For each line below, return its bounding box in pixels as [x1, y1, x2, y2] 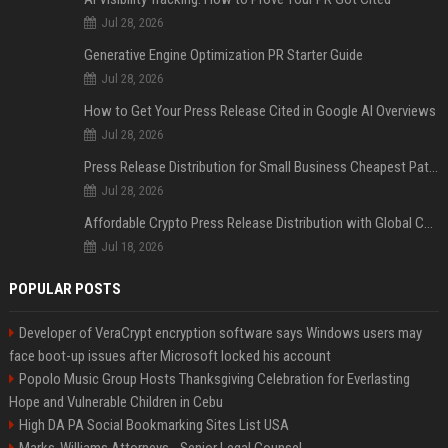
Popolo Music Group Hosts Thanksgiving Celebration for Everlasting [18, 370, 410, 388]
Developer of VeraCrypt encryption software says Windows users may [18, 324, 422, 342]
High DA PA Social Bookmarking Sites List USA [18, 416, 289, 434]
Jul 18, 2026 [100, 239, 163, 254]
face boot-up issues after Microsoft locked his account [8, 347, 331, 365]
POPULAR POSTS [8, 280, 121, 298]
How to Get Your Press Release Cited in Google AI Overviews [83, 102, 436, 120]
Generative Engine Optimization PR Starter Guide [83, 46, 363, 64]
